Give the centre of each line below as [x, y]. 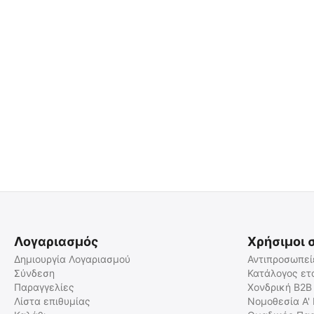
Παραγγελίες [44, 287]
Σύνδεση [34, 273]
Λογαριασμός [56, 241]
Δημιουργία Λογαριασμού [72, 259]
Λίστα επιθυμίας [52, 301]
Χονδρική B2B [279, 287]
